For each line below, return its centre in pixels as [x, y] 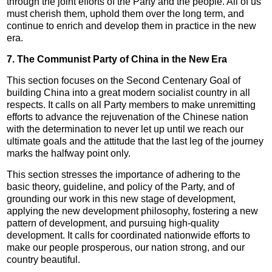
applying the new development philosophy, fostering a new [133, 211]
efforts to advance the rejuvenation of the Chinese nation [128, 117]
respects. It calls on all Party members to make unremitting [131, 104]
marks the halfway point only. [69, 153]
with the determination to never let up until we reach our [125, 129]
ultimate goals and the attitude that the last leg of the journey [135, 141]
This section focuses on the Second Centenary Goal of [124, 80]
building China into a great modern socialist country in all [129, 92]
